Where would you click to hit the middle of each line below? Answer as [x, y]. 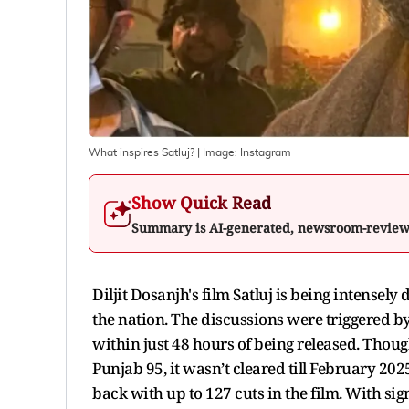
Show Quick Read [201, 202]
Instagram [266, 152]
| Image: [217, 152]
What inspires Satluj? [142, 152]
